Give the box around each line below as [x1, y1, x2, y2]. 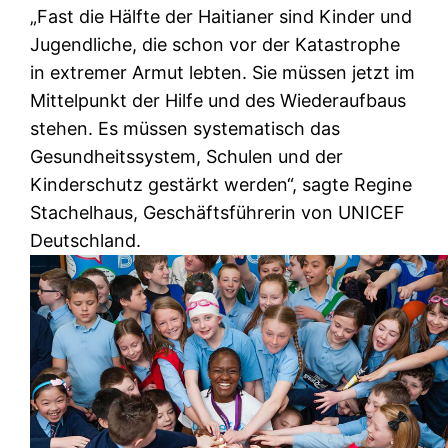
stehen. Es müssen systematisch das [30, 117, 341, 139]
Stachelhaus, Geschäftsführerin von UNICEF [30, 201, 406, 223]
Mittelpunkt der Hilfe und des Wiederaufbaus [30, 89, 407, 111]
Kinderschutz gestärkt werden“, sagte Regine [30, 173, 413, 195]
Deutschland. [30, 229, 142, 251]
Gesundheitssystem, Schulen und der [30, 145, 344, 167]
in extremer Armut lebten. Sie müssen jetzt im [30, 61, 416, 83]
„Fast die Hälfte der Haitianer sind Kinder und [30, 5, 413, 27]
